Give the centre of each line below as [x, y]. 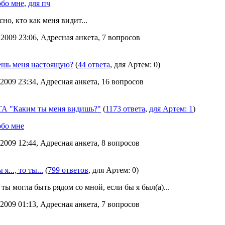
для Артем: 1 [171, 109]
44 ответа [94, 65]
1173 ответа [125, 109]
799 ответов [68, 170]
